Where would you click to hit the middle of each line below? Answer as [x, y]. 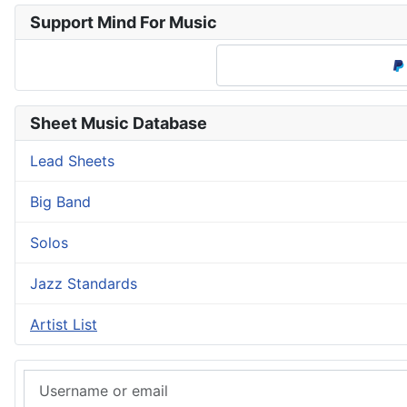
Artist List [64, 325]
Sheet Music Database [119, 124]
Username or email [88, 380]
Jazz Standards [84, 284]
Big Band [60, 202]
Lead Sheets [72, 161]
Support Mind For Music [124, 23]
